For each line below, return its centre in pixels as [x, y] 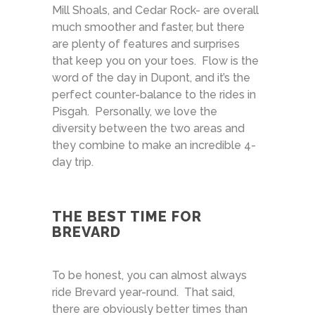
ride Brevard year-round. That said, [143, 292]
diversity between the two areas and [148, 128]
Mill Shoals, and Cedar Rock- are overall [155, 10]
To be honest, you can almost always [149, 275]
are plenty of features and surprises [146, 44]
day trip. [73, 162]
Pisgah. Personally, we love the [135, 111]
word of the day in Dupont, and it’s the [151, 77]
